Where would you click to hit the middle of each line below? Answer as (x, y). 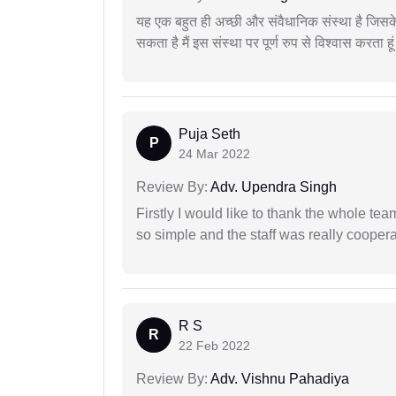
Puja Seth (209, 134)
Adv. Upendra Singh (272, 187)
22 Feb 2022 (214, 346)
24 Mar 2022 (214, 154)
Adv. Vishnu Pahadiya (278, 379)
